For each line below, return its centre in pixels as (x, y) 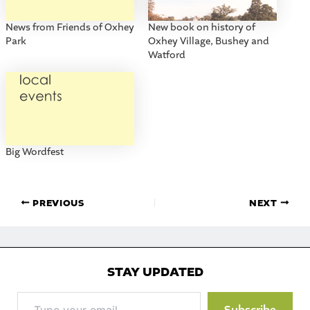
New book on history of (202, 27)
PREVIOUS (57, 203)
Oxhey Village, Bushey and (209, 41)
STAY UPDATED (155, 272)
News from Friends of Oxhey (70, 27)
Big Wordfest (34, 152)
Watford (167, 55)
